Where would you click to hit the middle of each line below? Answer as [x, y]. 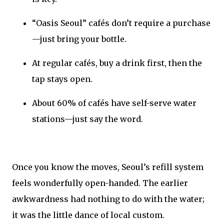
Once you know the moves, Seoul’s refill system [108, 167]
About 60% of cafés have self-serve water [114, 103]
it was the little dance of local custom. [88, 215]
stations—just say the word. [87, 119]
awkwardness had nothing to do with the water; [108, 199]
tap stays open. [62, 79]
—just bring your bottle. [79, 39]
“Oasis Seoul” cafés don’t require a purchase [121, 23]
